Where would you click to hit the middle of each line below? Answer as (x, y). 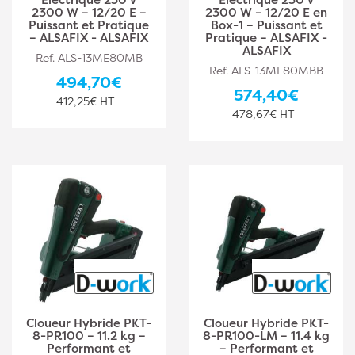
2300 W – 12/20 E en (266, 12)
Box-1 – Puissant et (266, 25)
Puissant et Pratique (89, 25)
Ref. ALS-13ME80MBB (266, 70)
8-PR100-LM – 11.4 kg (266, 336)
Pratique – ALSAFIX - (266, 38)
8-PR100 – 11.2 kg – (89, 336)
